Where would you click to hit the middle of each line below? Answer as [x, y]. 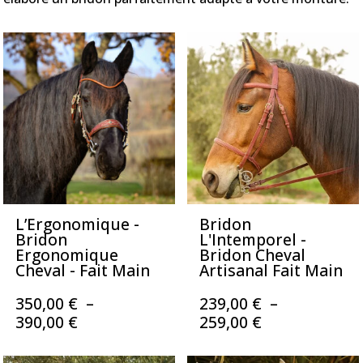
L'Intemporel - [253, 239]
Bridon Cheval [253, 255]
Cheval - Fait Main [83, 270]
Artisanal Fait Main [271, 270]
